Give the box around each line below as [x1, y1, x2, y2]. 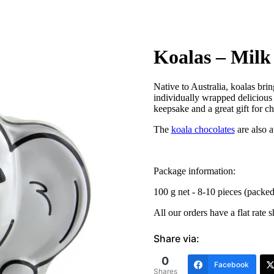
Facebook [213, 260, 249, 270]
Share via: [153, 232, 199, 245]
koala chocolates [171, 124, 235, 135]
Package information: [153, 166, 235, 177]
